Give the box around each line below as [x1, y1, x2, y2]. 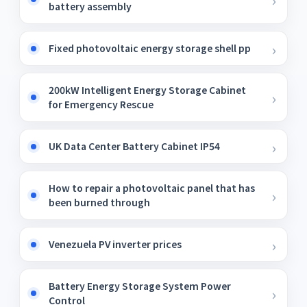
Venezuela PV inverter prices [49, 237, 182, 251]
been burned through [49, 195, 150, 209]
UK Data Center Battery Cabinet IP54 [49, 139, 220, 153]
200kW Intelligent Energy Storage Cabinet [49, 83, 246, 97]
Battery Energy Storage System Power [49, 279, 231, 293]
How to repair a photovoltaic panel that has [49, 181, 255, 195]
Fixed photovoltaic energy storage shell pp [49, 41, 251, 55]
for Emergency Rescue [49, 97, 153, 111]
